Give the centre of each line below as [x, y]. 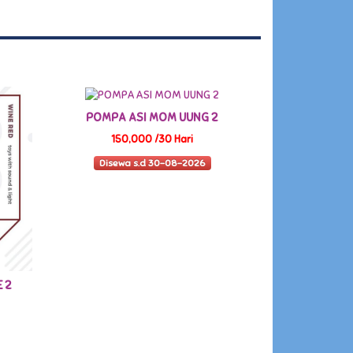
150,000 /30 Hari [152, 139]
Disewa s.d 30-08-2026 [152, 163]
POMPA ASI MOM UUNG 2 [152, 117]
